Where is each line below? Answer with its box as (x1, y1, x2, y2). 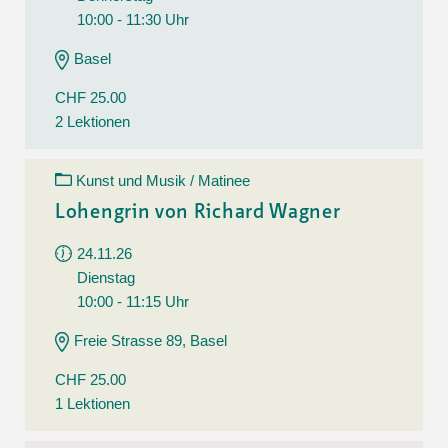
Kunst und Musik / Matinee (76, 171, 250, 189)
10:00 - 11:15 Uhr (77, 292, 189, 310)
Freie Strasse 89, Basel (74, 331, 227, 349)
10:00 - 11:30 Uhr (77, 10, 189, 28)
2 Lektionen (55, 112, 130, 130)
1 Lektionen (55, 394, 130, 412)
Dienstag (77, 268, 135, 286)
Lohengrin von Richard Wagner (55, 202, 341, 223)
